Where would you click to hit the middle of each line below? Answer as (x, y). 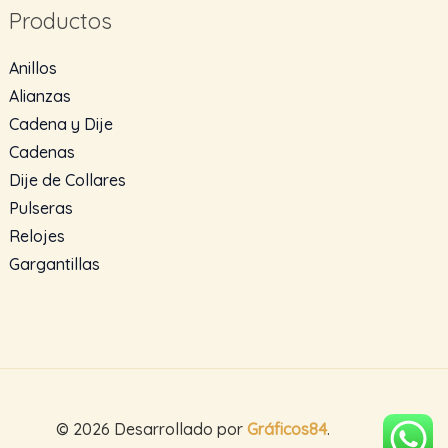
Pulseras (41, 207)
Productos (61, 21)
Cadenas (42, 151)
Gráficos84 (286, 428)
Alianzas (40, 95)
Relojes (37, 235)
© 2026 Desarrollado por (149, 428)
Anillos (33, 67)
